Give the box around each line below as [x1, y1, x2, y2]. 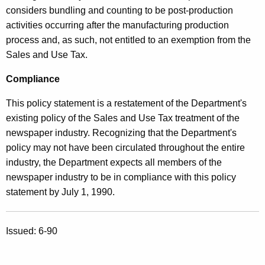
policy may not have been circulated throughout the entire [6, 142, 245, 153]
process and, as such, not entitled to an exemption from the [6, 34, 251, 45]
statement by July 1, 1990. [6, 186, 115, 197]
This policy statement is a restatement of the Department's [6, 98, 247, 108]
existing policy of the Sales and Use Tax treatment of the [6, 112, 240, 123]
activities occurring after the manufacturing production [6, 20, 229, 30]
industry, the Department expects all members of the [6, 157, 222, 167]
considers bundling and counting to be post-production [6, 5, 233, 15]
